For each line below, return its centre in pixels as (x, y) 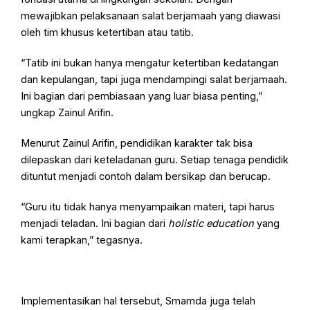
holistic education (211, 224)
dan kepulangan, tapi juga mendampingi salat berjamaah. (154, 80)
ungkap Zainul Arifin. (67, 113)
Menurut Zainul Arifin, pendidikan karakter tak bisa (137, 144)
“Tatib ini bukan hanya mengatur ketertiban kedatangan (150, 63)
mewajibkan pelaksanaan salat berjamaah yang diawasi (151, 16)
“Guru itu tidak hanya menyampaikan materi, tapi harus (148, 207)
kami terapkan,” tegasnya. (82, 240)
